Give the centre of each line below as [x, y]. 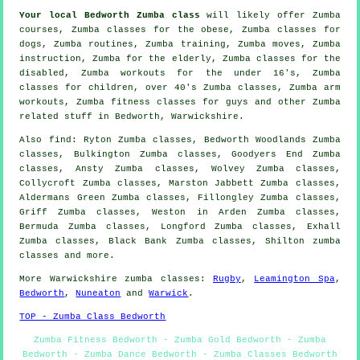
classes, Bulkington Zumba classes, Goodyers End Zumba [180, 155]
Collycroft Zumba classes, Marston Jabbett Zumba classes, [180, 184]
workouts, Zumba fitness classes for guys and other [166, 102]
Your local [52, 16]
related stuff [56, 117]
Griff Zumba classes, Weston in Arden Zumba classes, [180, 213]
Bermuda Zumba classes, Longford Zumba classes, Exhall [180, 227]
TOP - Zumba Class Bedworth [93, 317]
